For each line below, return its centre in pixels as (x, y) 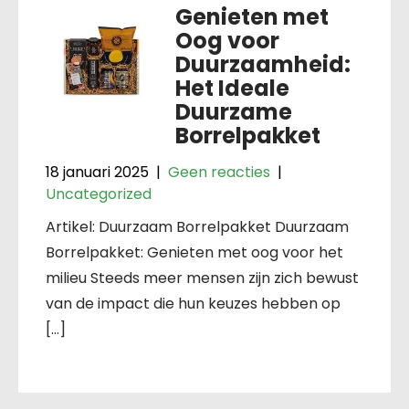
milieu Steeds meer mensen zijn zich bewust (202, 278)
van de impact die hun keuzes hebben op (193, 303)
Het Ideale (232, 88)
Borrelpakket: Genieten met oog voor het (194, 252)
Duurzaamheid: (262, 64)
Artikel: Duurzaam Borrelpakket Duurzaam (197, 226)
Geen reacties (219, 172)
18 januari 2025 (97, 172)
